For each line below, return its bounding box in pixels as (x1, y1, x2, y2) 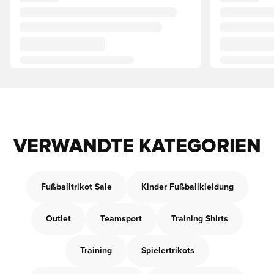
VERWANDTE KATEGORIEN (13, 137, 261, 157)
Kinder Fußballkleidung (141, 183, 234, 191)
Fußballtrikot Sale (40, 183, 112, 191)
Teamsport (100, 215, 142, 223)
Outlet (46, 215, 71, 223)
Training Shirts (171, 215, 228, 223)
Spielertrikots (141, 246, 194, 255)
